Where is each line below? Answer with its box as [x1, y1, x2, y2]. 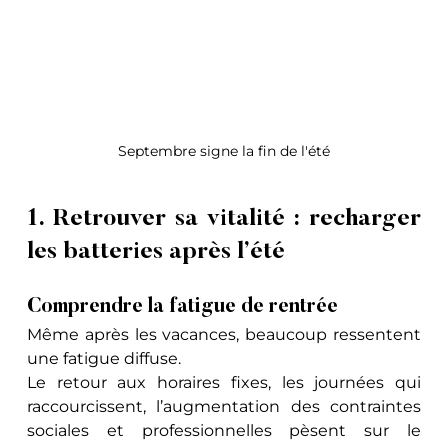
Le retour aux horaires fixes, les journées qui [27, 372, 421, 392]
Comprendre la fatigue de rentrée [27, 296, 339, 317]
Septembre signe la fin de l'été [118, 141, 330, 160]
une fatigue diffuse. [27, 348, 186, 368]
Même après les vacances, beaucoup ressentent [27, 324, 421, 344]
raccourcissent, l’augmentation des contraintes [27, 396, 421, 416]
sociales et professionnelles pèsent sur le [27, 420, 421, 440]
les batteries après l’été [27, 239, 286, 264]
